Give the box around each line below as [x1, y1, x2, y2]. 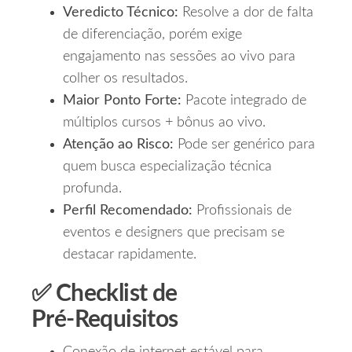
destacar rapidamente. [63, 247, 196, 262]
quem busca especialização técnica [63, 159, 272, 174]
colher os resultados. [63, 71, 188, 86]
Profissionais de [192, 203, 291, 218]
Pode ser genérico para [174, 137, 315, 152]
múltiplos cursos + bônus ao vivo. [63, 115, 266, 130]
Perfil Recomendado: [63, 203, 192, 218]
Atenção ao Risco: [63, 137, 174, 152]
